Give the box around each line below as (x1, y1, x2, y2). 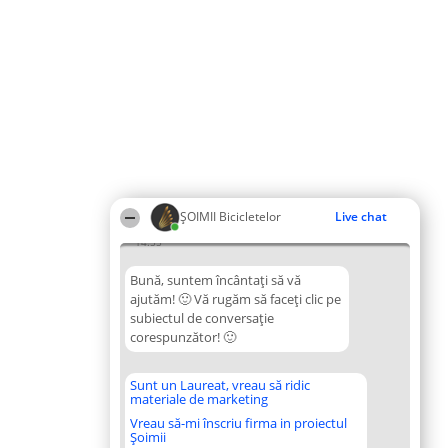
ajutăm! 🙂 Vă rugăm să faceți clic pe (130, 290, 341, 308)
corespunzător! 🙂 (130, 328, 236, 346)
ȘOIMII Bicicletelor (180, 208, 281, 225)
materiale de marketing (130, 390, 268, 408)
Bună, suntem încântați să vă (130, 271, 301, 289)
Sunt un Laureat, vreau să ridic (130, 376, 310, 394)
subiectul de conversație (130, 309, 274, 327)
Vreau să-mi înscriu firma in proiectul (130, 414, 347, 432)
